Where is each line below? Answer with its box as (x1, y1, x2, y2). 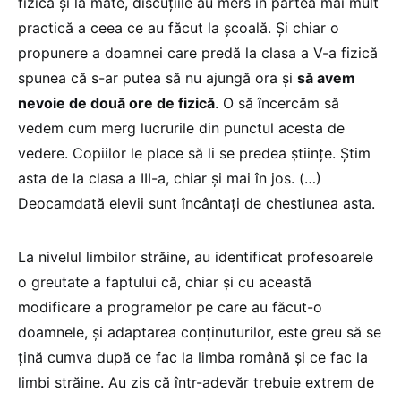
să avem (297, 68, 355, 87)
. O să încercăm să (215, 93, 339, 112)
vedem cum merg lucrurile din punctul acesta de (18, 118, 345, 137)
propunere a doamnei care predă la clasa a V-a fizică (18, 43, 378, 62)
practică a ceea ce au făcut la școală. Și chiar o (18, 18, 339, 37)
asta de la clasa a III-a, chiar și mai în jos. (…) (18, 168, 321, 187)
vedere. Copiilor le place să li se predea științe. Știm (18, 143, 371, 162)
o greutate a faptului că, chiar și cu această (18, 272, 311, 291)
